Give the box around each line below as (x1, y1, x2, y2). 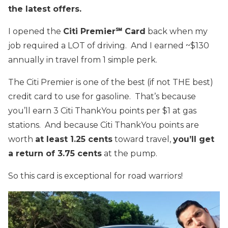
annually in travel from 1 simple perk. (8, 54, 157, 65)
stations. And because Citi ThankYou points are (8, 120, 199, 130)
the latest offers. (8, 4, 81, 14)
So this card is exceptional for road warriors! (8, 170, 183, 181)
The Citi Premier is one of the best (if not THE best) (8, 77, 213, 87)
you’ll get (173, 134, 214, 144)
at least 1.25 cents (35, 134, 112, 144)
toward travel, (112, 134, 173, 144)
